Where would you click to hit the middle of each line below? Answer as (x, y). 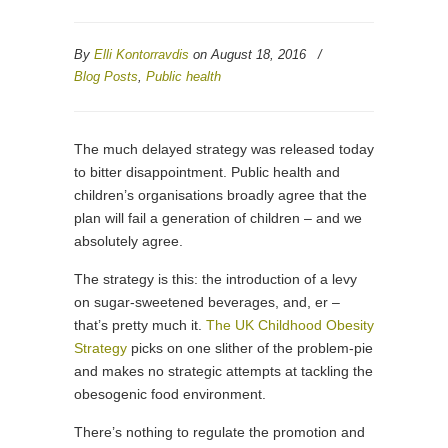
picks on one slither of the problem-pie (250, 348)
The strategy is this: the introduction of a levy (215, 279)
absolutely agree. (128, 241)
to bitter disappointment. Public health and (207, 172)
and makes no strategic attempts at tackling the (223, 371)
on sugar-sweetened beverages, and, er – (207, 302)
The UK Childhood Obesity (290, 325)
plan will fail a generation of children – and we (218, 218)
